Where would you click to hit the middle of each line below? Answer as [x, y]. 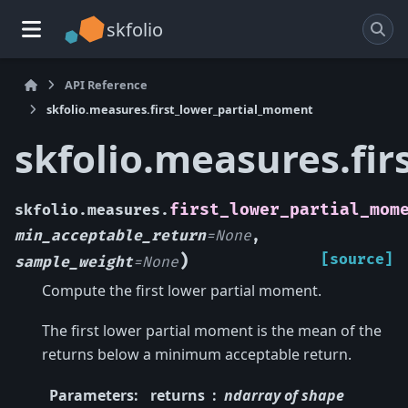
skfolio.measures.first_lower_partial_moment [180, 109]
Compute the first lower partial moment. [182, 290]
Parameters [92, 395]
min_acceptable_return [110, 235]
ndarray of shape [284, 395]
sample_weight [74, 262]
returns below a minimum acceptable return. [197, 355]
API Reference [107, 85]
